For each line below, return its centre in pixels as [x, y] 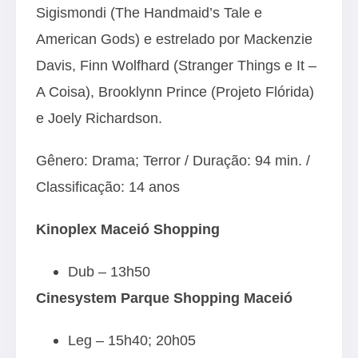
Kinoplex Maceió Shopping [128, 229]
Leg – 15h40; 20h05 [132, 340]
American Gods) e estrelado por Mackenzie [174, 39]
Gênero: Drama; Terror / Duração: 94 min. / [173, 161]
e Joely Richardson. [99, 118]
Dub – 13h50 [109, 272]
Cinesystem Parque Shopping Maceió [164, 298]
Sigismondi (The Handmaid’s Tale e [149, 13]
